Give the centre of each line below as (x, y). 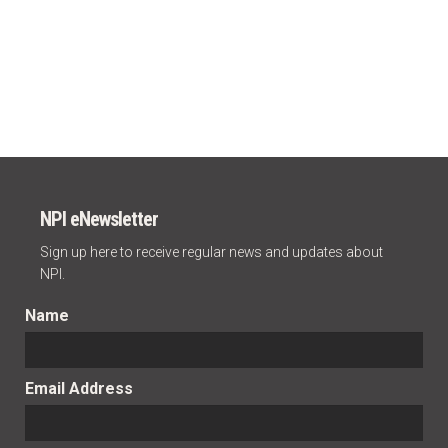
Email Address (78, 389)
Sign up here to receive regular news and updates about (211, 252)
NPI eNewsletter (98, 219)
